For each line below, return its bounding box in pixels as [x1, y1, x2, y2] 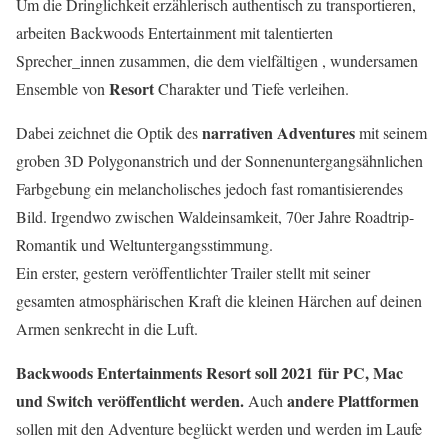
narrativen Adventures [202, 120, 355, 144]
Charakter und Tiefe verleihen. [154, 77, 349, 99]
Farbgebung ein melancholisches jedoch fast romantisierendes [16, 177, 403, 199]
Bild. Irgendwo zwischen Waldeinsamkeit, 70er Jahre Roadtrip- [16, 205, 414, 227]
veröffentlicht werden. [97, 388, 244, 412]
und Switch [16, 388, 93, 412]
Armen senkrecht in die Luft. [16, 317, 198, 339]
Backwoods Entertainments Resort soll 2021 [16, 360, 313, 384]
